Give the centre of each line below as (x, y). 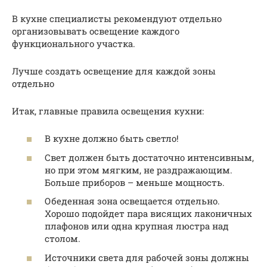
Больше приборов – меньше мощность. (135, 182)
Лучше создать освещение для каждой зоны (114, 71)
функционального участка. (74, 43)
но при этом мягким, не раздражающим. (139, 170)
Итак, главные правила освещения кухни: (108, 111)
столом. (63, 239)
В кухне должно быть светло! (112, 139)
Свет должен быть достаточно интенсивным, (149, 157)
